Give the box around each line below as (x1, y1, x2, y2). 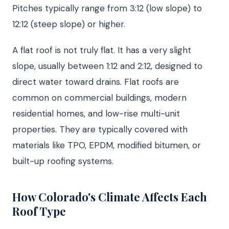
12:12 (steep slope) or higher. (12, 18, 125, 30)
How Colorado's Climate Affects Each (12, 189, 207, 204)
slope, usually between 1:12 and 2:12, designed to (12, 60, 202, 72)
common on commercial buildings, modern (12, 91, 187, 103)
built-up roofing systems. (12, 155, 113, 167)
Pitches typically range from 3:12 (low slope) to (12, 2, 202, 14)
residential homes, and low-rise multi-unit (12, 107, 180, 119)
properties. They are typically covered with (12, 123, 188, 135)
